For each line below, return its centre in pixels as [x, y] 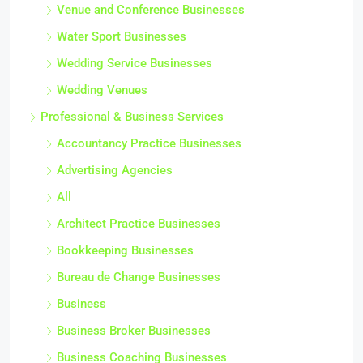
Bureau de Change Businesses [139, 278]
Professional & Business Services [132, 117]
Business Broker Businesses [134, 331]
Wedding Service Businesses [135, 64]
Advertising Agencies [115, 171]
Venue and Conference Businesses [151, 10]
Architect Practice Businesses [139, 224]
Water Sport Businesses [122, 37]
